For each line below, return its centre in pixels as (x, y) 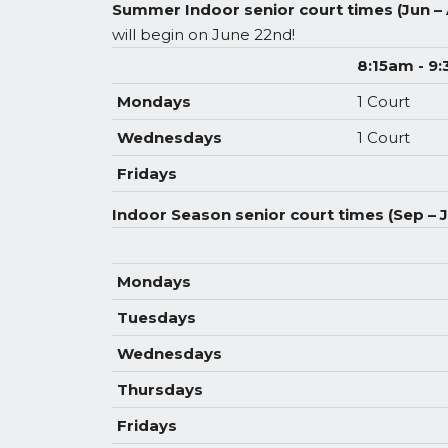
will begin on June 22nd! (203, 34)
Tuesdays (156, 317)
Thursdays (160, 389)
